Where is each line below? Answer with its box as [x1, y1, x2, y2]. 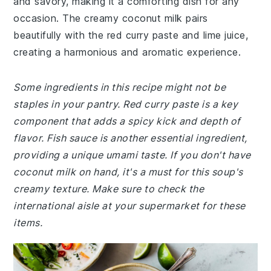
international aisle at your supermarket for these [13, 200, 246, 212]
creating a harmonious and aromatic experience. [13, 46, 241, 58]
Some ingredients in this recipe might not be [13, 81, 226, 93]
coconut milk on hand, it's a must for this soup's [13, 166, 243, 178]
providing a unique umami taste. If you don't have [13, 149, 251, 161]
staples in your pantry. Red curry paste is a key [13, 98, 238, 110]
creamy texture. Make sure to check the [13, 183, 204, 195]
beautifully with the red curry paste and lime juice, [13, 29, 249, 41]
